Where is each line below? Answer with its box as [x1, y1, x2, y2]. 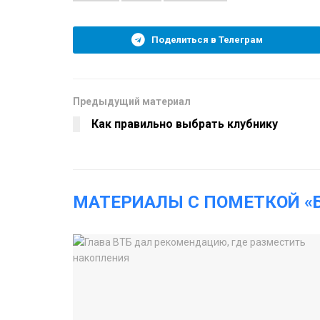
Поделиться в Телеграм [151, 34, 263, 46]
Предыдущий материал [73, 96, 191, 108]
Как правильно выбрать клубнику [91, 117, 284, 131]
